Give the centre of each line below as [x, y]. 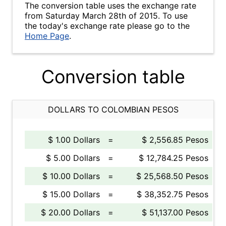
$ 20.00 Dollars [70, 212]
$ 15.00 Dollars [71, 194]
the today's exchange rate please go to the [107, 26]
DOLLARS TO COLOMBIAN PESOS [113, 109]
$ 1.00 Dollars [74, 140]
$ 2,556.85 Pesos [175, 140]
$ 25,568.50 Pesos [172, 176]
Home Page [47, 36]
